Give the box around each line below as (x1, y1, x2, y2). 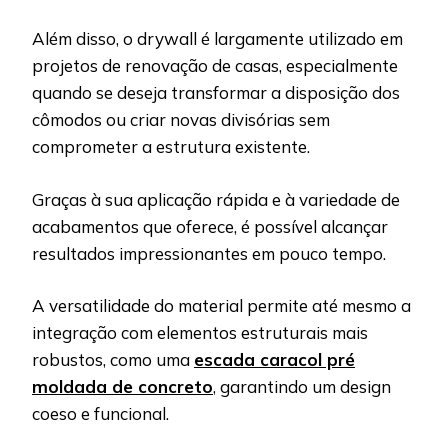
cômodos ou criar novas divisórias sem (32, 109, 330, 131)
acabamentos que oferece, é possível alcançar (32, 215, 388, 237)
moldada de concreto (32, 376, 213, 398)
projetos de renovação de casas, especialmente (32, 55, 398, 77)
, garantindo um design (213, 376, 391, 398)
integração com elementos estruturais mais (32, 322, 368, 344)
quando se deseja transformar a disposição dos (32, 82, 400, 104)
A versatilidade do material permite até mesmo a (32, 295, 411, 317)
